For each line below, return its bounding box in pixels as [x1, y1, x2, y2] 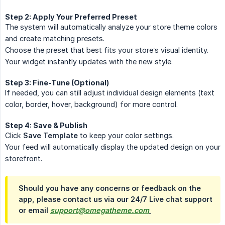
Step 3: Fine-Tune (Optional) [5, 78, 109, 87]
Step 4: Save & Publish [5, 121, 87, 130]
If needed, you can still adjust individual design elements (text [5, 88, 214, 97]
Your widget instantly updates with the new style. [5, 57, 173, 66]
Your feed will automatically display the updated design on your [5, 143, 220, 152]
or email [19, 206, 50, 215]
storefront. [5, 154, 42, 163]
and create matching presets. [5, 34, 104, 43]
